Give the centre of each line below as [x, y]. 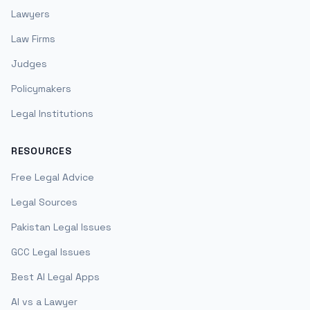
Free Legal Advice [53, 177]
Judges [29, 64]
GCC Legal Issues [51, 252]
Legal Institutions [52, 113]
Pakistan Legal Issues [61, 227]
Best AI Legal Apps [55, 277]
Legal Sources [44, 202]
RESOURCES [42, 151]
